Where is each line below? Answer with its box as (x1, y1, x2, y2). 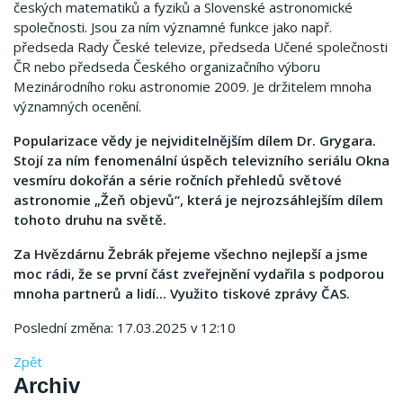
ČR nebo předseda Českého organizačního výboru (13, 58, 320, 76)
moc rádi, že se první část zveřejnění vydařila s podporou (13, 264, 384, 282)
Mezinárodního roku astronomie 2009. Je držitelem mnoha (13, 77, 372, 95)
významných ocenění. (13, 97, 141, 115)
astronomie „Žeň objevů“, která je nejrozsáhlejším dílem (13, 191, 383, 209)
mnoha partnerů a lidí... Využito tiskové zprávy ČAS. (13, 284, 350, 302)
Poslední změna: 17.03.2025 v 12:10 (13, 318, 236, 336)
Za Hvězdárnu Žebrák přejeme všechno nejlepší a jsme (13, 245, 368, 263)
